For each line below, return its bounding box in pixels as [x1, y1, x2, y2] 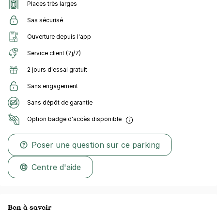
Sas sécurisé [27, 16, 63, 24]
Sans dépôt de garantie [27, 99, 93, 106]
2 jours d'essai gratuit [27, 66, 87, 73]
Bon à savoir [8, 202, 51, 212]
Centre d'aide [31, 162, 81, 172]
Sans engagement [27, 82, 78, 90]
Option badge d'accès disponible [27, 115, 122, 123]
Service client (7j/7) [27, 49, 81, 57]
